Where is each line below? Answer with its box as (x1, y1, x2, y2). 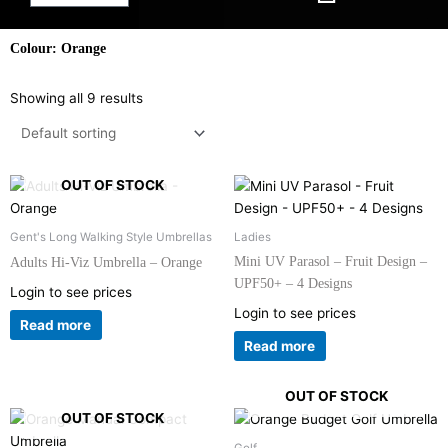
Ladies (234, 230, 271, 245)
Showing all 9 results (10, 89, 143, 106)
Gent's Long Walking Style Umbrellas (10, 230, 212, 245)
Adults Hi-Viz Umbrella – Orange (10, 255, 202, 271)
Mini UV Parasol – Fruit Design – (234, 254, 427, 270)
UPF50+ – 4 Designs (234, 276, 352, 292)
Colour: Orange (10, 40, 106, 56)
